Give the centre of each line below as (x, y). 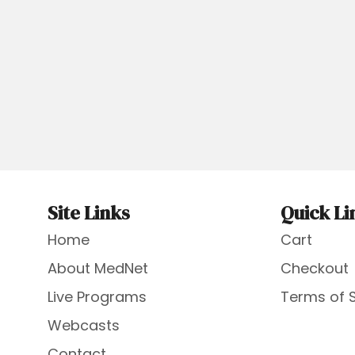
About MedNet (97, 268)
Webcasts (83, 325)
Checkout (315, 268)
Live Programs (97, 296)
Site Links (88, 212)
